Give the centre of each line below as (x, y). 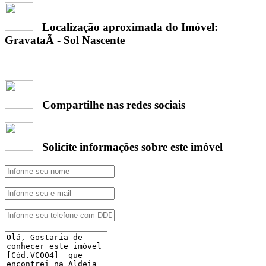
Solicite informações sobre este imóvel (128, 147)
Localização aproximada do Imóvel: (127, 27)
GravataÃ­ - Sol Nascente (65, 40)
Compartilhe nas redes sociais (109, 104)
